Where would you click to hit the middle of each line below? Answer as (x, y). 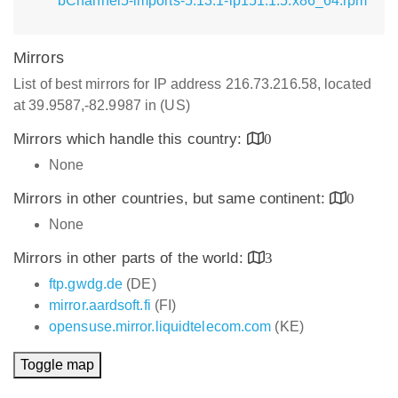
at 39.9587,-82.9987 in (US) (102, 105)
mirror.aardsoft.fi (100, 305)
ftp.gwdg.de (86, 284)
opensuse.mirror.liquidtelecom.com (160, 326)
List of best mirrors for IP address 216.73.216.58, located (192, 84)
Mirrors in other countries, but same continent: (171, 199)
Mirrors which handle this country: (130, 139)
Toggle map (57, 365)
